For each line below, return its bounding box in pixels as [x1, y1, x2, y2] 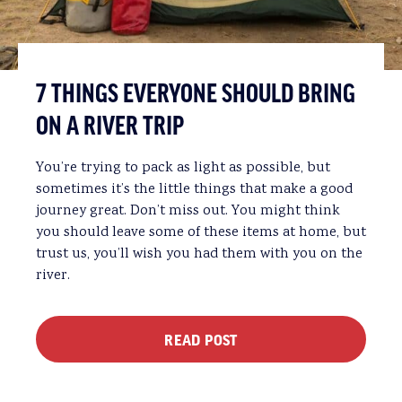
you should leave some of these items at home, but [36, 222, 366, 243]
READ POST [164, 330, 238, 347]
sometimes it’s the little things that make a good [36, 179, 353, 200]
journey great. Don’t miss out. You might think [36, 200, 340, 222]
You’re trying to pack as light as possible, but [36, 157, 330, 179]
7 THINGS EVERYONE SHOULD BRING [36, 80, 355, 109]
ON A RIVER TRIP [36, 112, 184, 142]
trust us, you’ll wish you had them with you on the [36, 243, 363, 265]
